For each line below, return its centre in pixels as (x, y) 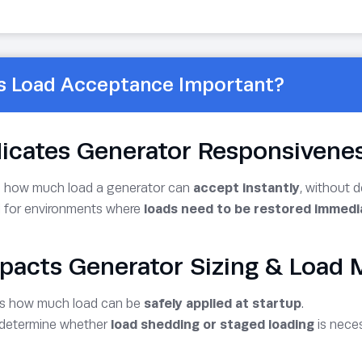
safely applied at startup (223, 303)
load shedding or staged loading (213, 324)
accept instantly (246, 187)
